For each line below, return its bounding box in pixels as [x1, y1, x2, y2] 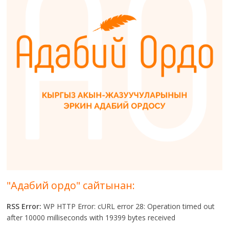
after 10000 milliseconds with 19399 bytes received [7, 213, 176, 223]
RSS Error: [7, 201, 42, 212]
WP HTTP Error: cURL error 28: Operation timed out [41, 201, 215, 212]
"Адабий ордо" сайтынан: [7, 178, 135, 193]
